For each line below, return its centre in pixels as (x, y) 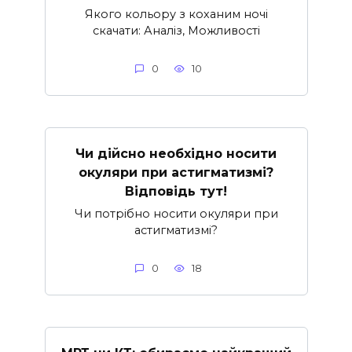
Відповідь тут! (176, 191)
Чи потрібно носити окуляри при (176, 213)
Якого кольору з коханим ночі (176, 14)
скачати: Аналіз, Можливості (176, 30)
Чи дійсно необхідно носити (176, 153)
